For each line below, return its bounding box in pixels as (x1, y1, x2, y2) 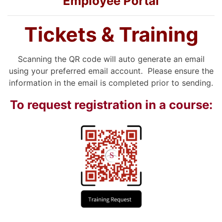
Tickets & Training (24, 22, 198, 47)
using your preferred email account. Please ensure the (8, 66, 214, 76)
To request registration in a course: (9, 98, 213, 112)
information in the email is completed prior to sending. (9, 78, 213, 88)
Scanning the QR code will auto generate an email (17, 54, 205, 64)
